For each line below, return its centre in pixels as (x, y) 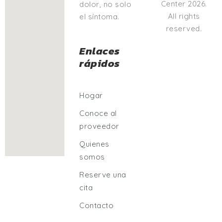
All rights (184, 16)
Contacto (97, 205)
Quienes (94, 144)
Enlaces (100, 51)
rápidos (100, 63)
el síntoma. (99, 16)
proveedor (99, 126)
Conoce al (98, 113)
